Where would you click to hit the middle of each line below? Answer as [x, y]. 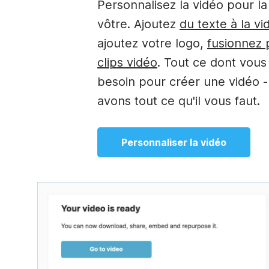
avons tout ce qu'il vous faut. [179, 101]
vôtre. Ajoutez [138, 24]
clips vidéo [127, 62]
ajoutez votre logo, [152, 43]
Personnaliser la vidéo [174, 142]
